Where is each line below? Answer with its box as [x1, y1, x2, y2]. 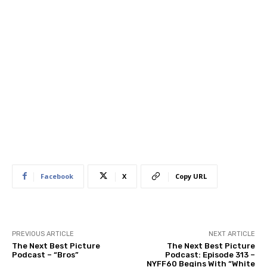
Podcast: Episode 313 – [164, 250, 255, 259]
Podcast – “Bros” [12, 250, 79, 259]
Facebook [41, 171, 73, 181]
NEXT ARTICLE [208, 229, 255, 238]
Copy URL [175, 171, 207, 181]
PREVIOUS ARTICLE [12, 229, 74, 238]
